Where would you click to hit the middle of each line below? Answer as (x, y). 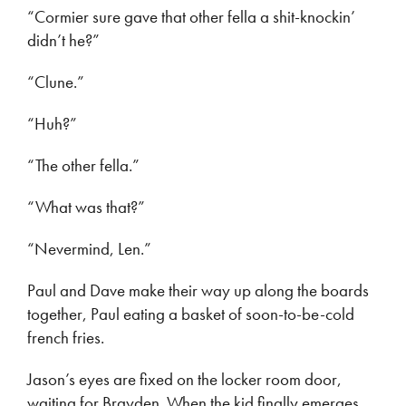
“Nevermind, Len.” (89, 249)
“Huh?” (52, 124)
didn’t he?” (63, 40)
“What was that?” (86, 207)
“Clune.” (56, 82)
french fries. (66, 338)
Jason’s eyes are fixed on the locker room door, (184, 379)
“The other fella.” (83, 165)
